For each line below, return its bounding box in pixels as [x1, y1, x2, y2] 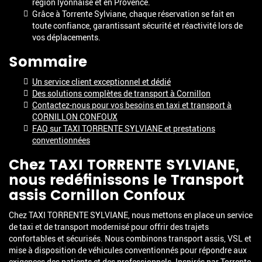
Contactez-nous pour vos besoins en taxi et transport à [32, 99, 232, 111]
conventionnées [32, 135, 90, 146]
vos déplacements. [32, 32, 101, 43]
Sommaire [9, 51, 87, 75]
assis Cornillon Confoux [9, 184, 185, 208]
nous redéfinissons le [9, 169, 171, 193]
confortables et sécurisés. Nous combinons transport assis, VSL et [9, 233, 251, 244]
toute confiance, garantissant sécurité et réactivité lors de [32, 20, 243, 32]
